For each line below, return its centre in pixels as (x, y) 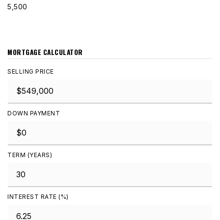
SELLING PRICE (31, 72)
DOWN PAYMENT (34, 113)
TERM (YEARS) (30, 155)
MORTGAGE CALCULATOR (45, 52)
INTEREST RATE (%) (38, 197)
